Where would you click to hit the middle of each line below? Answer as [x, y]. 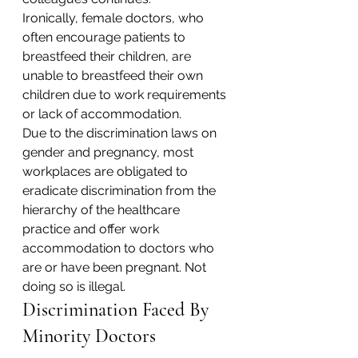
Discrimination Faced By [118, 310]
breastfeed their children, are [108, 57]
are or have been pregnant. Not [116, 268]
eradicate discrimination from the [121, 191]
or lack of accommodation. [102, 114]
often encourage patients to [105, 38]
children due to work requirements [126, 95]
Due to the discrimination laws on [121, 133]
